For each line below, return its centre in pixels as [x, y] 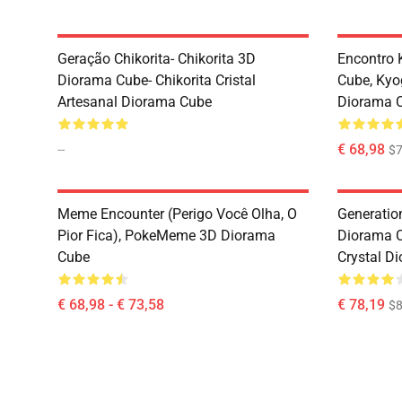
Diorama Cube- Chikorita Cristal [157, 80]
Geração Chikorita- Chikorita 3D [157, 59]
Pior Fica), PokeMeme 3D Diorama [166, 236]
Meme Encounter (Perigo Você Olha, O [177, 214]
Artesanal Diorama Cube [135, 102]
